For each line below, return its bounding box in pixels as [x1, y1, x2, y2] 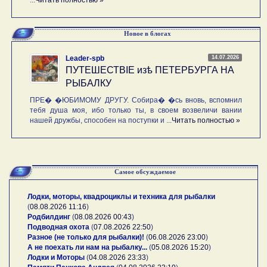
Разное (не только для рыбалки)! [27, 232, 144, 241]
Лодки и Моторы [27, 253, 85, 262]
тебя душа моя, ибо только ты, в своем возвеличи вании [30, 105, 243, 114]
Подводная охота [27, 222, 89, 231]
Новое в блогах [123, 29, 171, 37]
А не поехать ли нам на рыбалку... [27, 243, 147, 252]
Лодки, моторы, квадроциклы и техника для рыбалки [27, 192, 215, 201]
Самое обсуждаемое [114, 167, 176, 175]
